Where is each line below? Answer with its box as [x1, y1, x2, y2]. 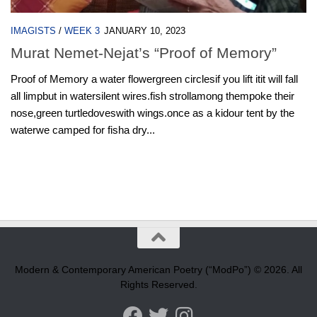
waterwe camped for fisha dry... [11, 124, 155, 137]
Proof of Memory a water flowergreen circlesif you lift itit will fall [11, 73, 298, 86]
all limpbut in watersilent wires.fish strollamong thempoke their [11, 90, 294, 103]
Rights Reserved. [120, 278, 197, 290]
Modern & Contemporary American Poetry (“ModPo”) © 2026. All [15, 263, 302, 275]
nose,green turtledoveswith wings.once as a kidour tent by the [11, 107, 294, 120]
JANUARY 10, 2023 [104, 25, 185, 37]
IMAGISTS [11, 25, 56, 37]
